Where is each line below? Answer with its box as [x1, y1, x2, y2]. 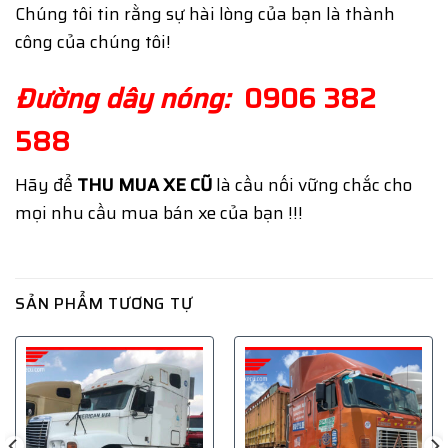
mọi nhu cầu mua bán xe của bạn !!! [15, 199, 303, 228]
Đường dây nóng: [15, 77, 230, 121]
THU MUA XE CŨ [77, 171, 212, 200]
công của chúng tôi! [15, 28, 171, 57]
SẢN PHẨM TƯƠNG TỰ [15, 291, 193, 316]
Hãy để [15, 171, 77, 200]
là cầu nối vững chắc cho [212, 171, 412, 200]
